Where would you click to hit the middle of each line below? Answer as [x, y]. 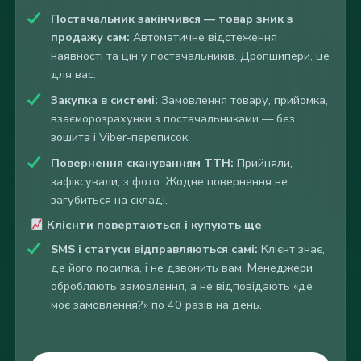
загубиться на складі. [109, 200]
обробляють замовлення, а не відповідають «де [181, 286]
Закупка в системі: [104, 100]
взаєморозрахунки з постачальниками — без [172, 119]
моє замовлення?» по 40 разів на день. [156, 305]
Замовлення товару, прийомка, [243, 100]
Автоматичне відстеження [203, 37]
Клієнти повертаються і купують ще [152, 225]
